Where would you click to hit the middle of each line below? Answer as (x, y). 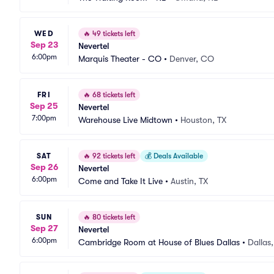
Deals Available (177, 156)
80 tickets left (113, 217)
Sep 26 (44, 167)
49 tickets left (113, 34)
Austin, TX (189, 181)
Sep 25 (44, 106)
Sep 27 (44, 228)
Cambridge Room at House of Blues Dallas (159, 242)
